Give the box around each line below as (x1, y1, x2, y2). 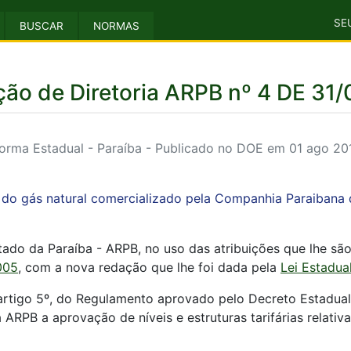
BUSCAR (20, 20, 63, 32)
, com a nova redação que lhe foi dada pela (18, 259, 280, 275)
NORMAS (93, 20, 139, 32)
